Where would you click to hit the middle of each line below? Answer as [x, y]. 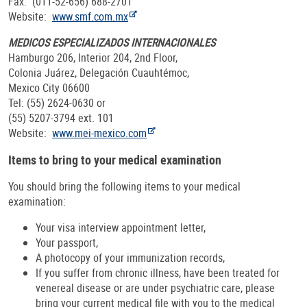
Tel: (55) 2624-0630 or [57, 103]
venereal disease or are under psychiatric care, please [155, 288]
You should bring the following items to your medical [124, 187]
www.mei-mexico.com [99, 133]
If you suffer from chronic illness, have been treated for [158, 273]
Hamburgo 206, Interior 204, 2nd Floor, [93, 58]
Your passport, [67, 243]
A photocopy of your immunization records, [130, 258]
